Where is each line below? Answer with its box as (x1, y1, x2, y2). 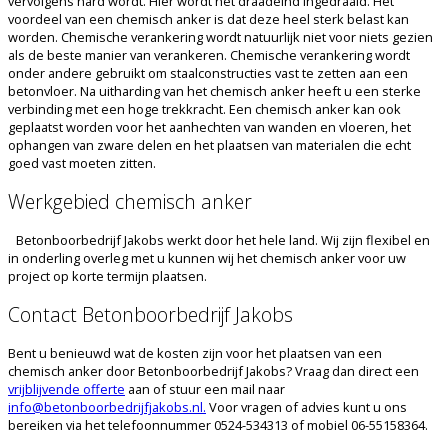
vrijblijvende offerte (8, 379, 125, 398)
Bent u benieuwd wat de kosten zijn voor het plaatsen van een (8, 343, 382, 362)
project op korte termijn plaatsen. (8, 266, 207, 285)
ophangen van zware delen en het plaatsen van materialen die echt (8, 136, 411, 155)
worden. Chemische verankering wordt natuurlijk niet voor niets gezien (8, 28, 433, 47)
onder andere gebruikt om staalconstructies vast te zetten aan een (8, 64, 408, 83)
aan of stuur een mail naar (125, 379, 285, 398)
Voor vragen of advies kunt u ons (206, 397, 407, 416)
